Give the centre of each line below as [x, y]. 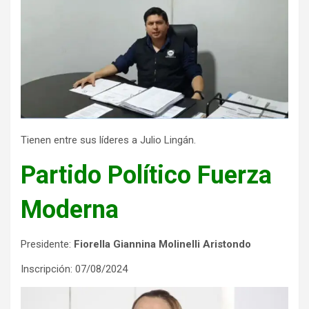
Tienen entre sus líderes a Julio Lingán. [108, 140]
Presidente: [47, 244]
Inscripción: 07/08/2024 [74, 269]
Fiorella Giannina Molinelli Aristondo [162, 244]
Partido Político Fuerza [146, 175]
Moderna [70, 209]
